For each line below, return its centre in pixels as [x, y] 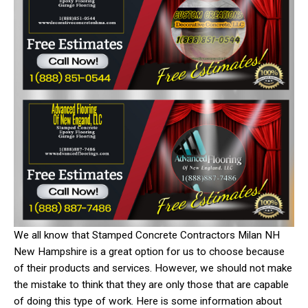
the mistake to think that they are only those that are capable [151, 284]
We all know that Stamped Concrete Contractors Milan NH [147, 235]
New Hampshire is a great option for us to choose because [149, 251]
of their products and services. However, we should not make [153, 268]
